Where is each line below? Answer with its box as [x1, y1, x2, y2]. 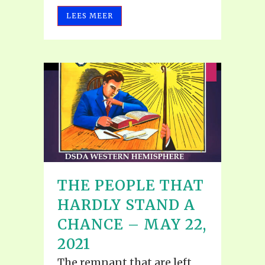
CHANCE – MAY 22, [57, 215, 206, 234]
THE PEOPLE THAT [57, 176, 204, 195]
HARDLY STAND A [57, 196, 195, 215]
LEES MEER [66, 11, 113, 20]
